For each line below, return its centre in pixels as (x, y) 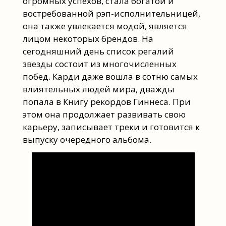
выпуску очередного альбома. (87, 139)
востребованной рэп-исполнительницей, (111, 13)
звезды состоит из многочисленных (99, 64)
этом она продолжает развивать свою (104, 114)
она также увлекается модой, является (105, 26)
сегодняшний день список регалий (98, 51)
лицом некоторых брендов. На (88, 38)
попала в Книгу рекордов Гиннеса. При (106, 101)
